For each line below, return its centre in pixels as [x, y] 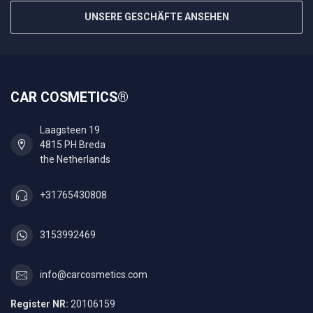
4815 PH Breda [73, 144]
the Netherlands [75, 159]
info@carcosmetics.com [94, 275]
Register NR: [39, 304]
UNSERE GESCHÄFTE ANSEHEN [156, 16]
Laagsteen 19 [70, 130]
